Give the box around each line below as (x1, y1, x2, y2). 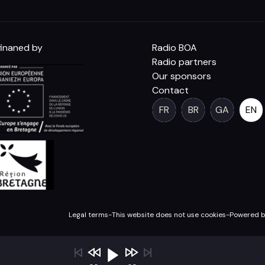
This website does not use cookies (111, 210, 226, 219)
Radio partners (152, 56, 217, 68)
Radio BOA (152, 41, 198, 54)
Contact (152, 84, 189, 96)
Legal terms (68, 210, 108, 219)
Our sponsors (152, 70, 212, 82)
